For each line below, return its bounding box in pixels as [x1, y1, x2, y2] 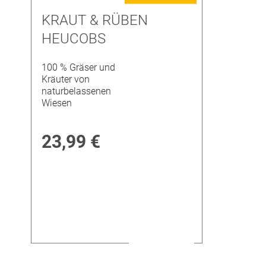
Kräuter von [42, 74, 90, 85]
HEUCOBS [42, 30, 106, 47]
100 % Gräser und [42, 62, 116, 74]
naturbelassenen [42, 85, 112, 97]
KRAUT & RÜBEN [42, 11, 148, 28]
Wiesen [42, 97, 72, 109]
